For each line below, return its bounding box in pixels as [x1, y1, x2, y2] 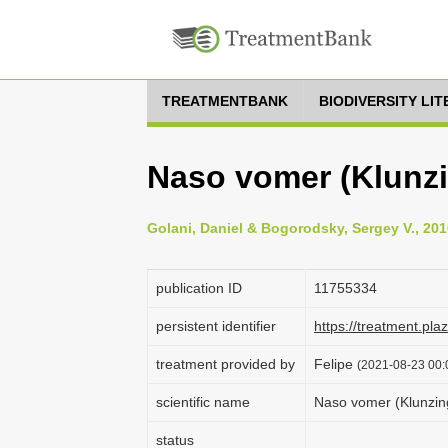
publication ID [156, 280, 242, 296]
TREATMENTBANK [162, 93, 288, 109]
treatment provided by [156, 356, 295, 372]
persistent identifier [156, 318, 276, 334]
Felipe [314, 356, 357, 372]
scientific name [156, 394, 250, 410]
